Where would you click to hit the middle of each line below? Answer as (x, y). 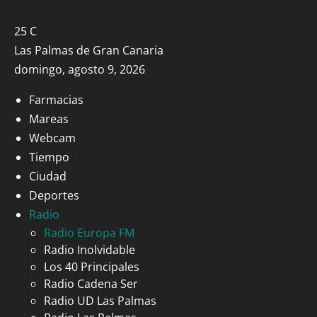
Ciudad (48, 176)
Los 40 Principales (92, 267)
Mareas (49, 119)
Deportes (54, 195)
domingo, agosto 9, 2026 (80, 69)
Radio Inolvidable (90, 250)
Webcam (52, 138)
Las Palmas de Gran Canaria (89, 50)
